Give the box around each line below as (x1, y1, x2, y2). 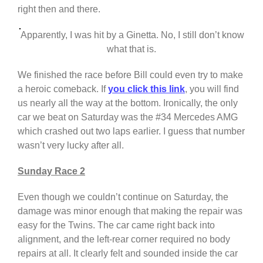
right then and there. (18, 4, 100, 15)
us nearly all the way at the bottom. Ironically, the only (18, 98, 238, 109)
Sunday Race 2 (18, 166, 85, 177)
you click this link (108, 84, 185, 95)
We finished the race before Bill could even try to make (18, 70, 243, 80)
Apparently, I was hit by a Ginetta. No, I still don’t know (20, 30, 244, 41)
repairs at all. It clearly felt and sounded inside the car (18, 248, 238, 259)
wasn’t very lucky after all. (18, 140, 124, 151)
